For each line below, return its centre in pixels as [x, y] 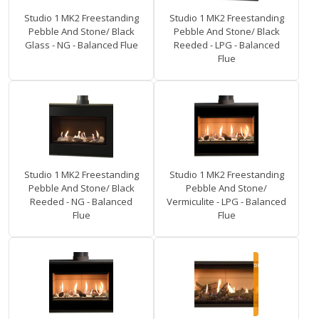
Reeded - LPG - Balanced [226, 45]
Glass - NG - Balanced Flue [81, 45]
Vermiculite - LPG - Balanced [226, 202]
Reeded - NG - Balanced [81, 202]
